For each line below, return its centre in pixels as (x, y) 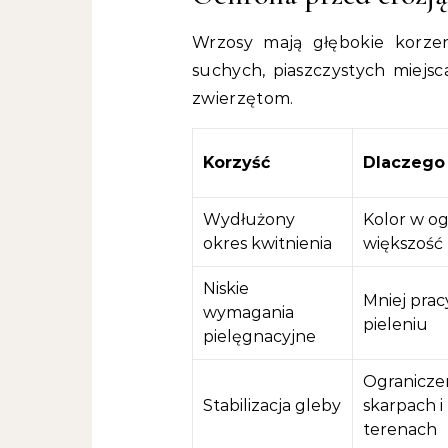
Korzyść (236, 163)
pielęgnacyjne (259, 337)
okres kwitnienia (267, 244)
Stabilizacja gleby (272, 406)
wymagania (248, 313)
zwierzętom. (243, 99)
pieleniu (395, 325)
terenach (400, 430)
